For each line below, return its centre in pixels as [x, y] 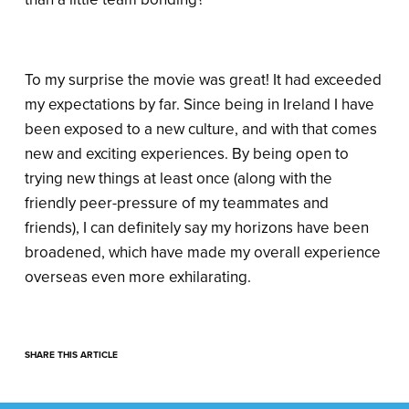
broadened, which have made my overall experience [203, 253]
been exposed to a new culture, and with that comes [201, 130]
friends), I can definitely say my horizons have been [197, 228]
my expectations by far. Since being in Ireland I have [199, 105]
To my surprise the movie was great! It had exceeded [203, 80]
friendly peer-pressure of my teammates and [177, 204]
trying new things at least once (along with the [178, 179]
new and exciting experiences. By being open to [187, 154]
